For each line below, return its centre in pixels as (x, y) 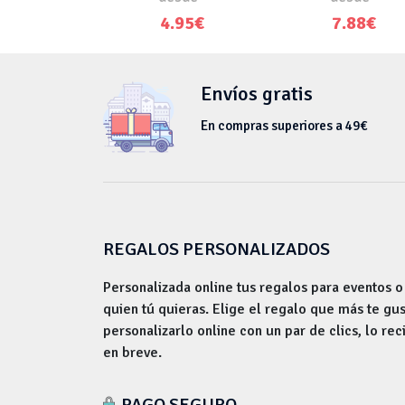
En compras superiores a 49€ (284, 125)
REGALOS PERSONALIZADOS (217, 249)
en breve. (132, 352)
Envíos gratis (257, 93)
